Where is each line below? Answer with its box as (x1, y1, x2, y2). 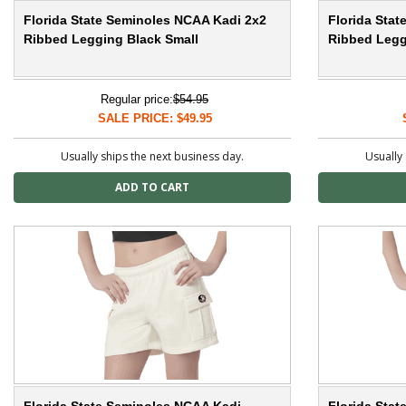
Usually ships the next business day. (61, 149, 244, 165)
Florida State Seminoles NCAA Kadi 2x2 (24, 13, 266, 28)
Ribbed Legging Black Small (24, 32, 198, 47)
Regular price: (101, 92, 173, 107)
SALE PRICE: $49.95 (97, 111, 212, 126)
